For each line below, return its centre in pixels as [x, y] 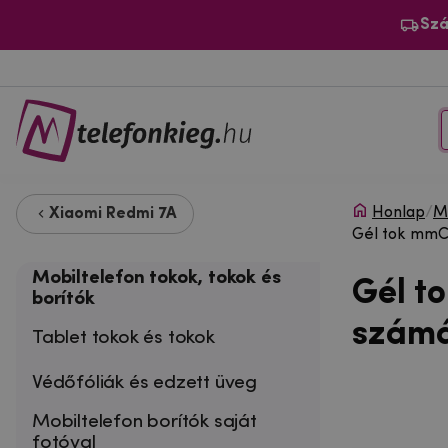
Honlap [398, 212]
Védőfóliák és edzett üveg [145, 382]
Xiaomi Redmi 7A [113, 213]
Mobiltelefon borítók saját [144, 421]
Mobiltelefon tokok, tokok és [156, 277]
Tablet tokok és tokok [123, 337]
